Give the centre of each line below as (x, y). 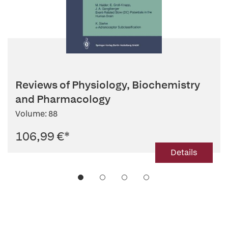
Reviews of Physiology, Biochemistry (108, 85)
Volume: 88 (36, 114)
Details (184, 152)
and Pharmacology (63, 99)
